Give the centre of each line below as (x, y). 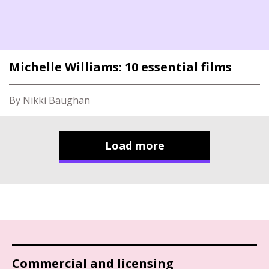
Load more (134, 145)
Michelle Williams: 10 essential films (120, 67)
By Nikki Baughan (50, 100)
